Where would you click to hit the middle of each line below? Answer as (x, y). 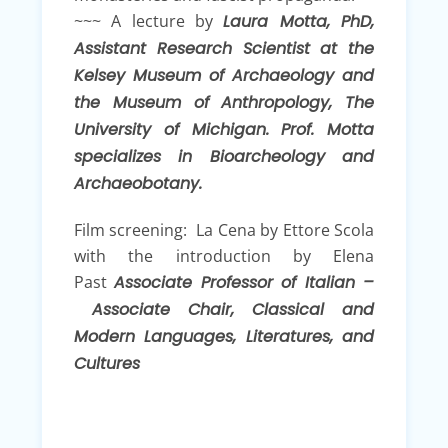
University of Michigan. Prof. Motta (224, 129)
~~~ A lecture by (149, 20)
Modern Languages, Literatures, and (224, 336)
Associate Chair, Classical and (224, 309)
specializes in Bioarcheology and (224, 156)
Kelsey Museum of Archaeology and (224, 75)
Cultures (107, 363)
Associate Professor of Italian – (244, 282)
